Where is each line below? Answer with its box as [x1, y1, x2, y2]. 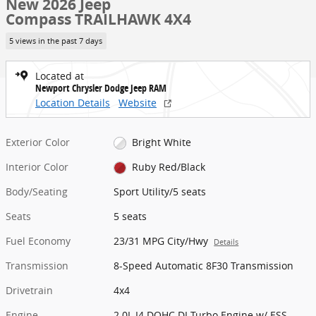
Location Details [35, 95, 110, 109]
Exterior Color [6, 135, 70, 149]
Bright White [131, 135, 191, 149]
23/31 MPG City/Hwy [114, 233, 209, 248]
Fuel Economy [6, 233, 71, 248]
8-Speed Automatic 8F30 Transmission [114, 258, 294, 272]
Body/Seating [6, 184, 68, 198]
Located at [35, 68, 84, 83]
